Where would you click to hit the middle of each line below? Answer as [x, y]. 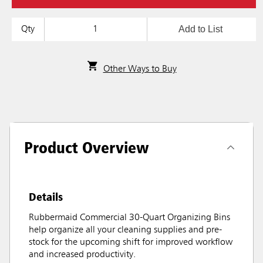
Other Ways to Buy [140, 70]
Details [46, 197]
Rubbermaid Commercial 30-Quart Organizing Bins [129, 218]
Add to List [200, 29]
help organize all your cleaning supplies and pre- [125, 230]
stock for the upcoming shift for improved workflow [131, 243]
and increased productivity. [82, 255]
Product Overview [87, 148]
